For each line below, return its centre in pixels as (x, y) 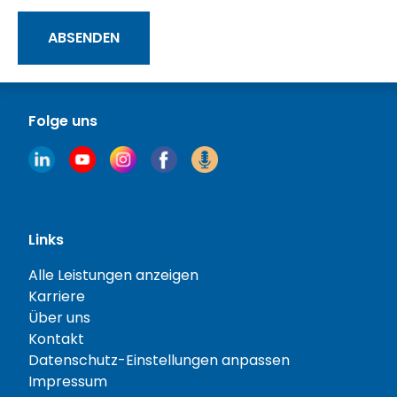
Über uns (59, 318)
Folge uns (63, 121)
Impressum (68, 381)
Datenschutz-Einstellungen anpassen (159, 360)
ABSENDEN (84, 38)
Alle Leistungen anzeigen (113, 275)
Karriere (57, 296)
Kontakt (56, 339)
